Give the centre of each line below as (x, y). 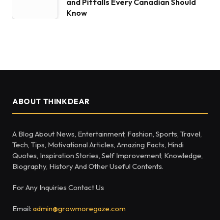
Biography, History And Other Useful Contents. (88, 166)
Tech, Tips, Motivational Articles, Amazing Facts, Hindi (98, 145)
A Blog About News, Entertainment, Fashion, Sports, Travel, (107, 134)
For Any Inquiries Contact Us (58, 188)
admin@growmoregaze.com (79, 209)
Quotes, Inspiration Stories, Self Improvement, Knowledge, (108, 156)
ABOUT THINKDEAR (51, 102)
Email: (23, 209)
